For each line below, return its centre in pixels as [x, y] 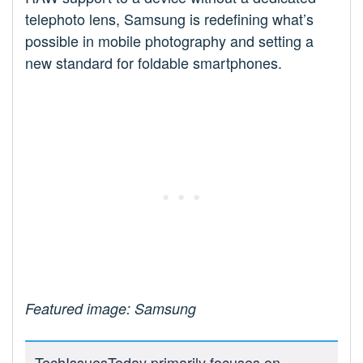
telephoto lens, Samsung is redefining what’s [169, 18]
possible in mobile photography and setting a [169, 40]
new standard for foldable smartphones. [154, 62]
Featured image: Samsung [111, 308]
